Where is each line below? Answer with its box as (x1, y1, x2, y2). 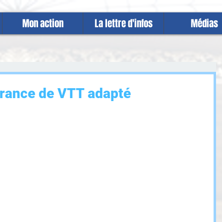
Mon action (22, 16, 63, 30)
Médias (190, 16, 218, 30)
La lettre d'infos (94, 16, 153, 30)
